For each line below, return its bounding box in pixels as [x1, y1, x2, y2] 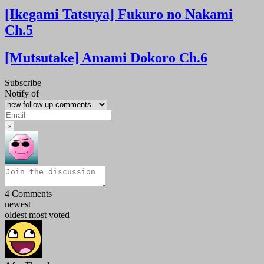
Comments [9, 189, 52, 199]
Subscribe [5, 78, 41, 88]
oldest [5, 210, 27, 220]
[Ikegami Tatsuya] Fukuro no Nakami [5, 6, 233, 22]
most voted [29, 210, 70, 220]
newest [5, 199, 31, 209]
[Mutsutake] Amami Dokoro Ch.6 [5, 50, 207, 66]
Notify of [5, 88, 39, 98]
